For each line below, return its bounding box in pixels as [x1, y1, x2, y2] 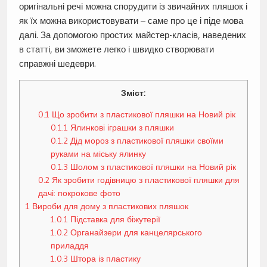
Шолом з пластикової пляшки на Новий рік [68, 162, 237, 173]
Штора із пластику [68, 253, 141, 265]
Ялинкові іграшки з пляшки [68, 122, 175, 133]
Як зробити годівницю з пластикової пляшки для [49, 175, 240, 186]
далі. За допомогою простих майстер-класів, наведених [18, 29, 246, 41]
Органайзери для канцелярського [68, 227, 203, 238]
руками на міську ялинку [51, 148, 147, 160]
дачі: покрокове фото [38, 188, 121, 199]
